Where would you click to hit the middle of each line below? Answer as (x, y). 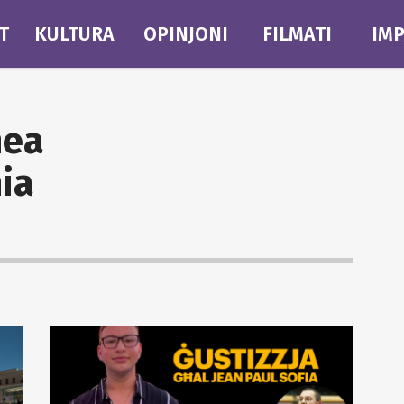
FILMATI (298, 34)
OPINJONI (185, 34)
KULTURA (74, 34)
